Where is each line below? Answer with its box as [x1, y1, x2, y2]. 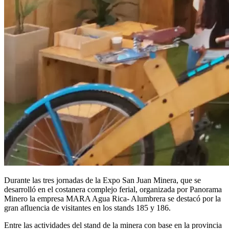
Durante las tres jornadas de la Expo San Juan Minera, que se [4, 175, 201, 185]
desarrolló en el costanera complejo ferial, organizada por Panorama [4, 185, 222, 194]
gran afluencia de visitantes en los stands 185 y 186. [4, 203, 171, 212]
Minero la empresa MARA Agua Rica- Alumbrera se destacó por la [4, 194, 221, 203]
